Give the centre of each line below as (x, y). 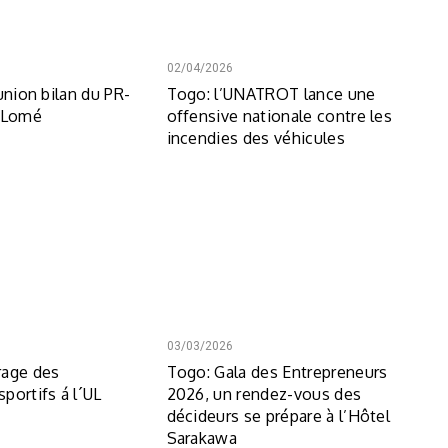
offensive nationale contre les (279, 115)
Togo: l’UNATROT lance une (271, 93)
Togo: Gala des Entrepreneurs (277, 371)
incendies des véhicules (255, 137)
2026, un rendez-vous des (264, 393)
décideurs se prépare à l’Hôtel (278, 415)
